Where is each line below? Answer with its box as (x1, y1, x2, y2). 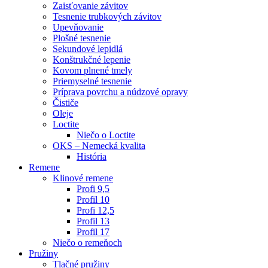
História (77, 151, 106, 162)
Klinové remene (53, 173, 113, 183)
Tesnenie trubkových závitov (53, 11, 162, 22)
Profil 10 (77, 194, 109, 205)
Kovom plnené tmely (53, 65, 132, 75)
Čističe (53, 98, 78, 108)
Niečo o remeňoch (53, 237, 122, 248)
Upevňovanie (53, 22, 103, 32)
